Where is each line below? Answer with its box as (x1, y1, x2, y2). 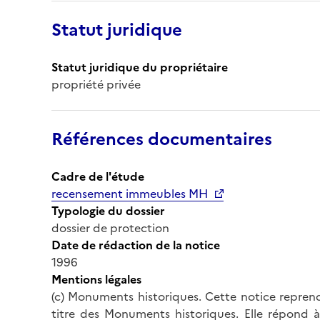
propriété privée (51, 75, 141, 93)
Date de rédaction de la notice (51, 236, 220, 254)
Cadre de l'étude (51, 167, 144, 185)
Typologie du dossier (51, 201, 165, 219)
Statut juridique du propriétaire (51, 58, 228, 76)
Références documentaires (51, 126, 272, 152)
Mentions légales (51, 270, 141, 288)
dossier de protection (51, 219, 169, 236)
